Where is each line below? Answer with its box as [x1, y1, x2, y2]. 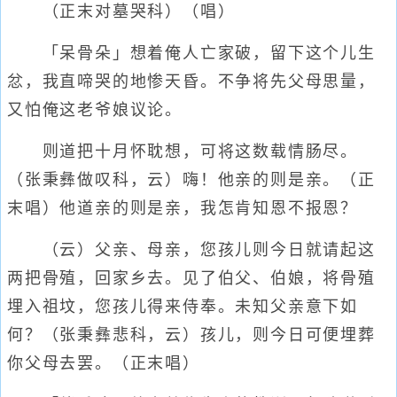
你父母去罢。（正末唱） [7, 354, 200, 372]
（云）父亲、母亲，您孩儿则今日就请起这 [7, 241, 376, 259]
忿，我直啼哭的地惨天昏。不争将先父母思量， [7, 73, 376, 90]
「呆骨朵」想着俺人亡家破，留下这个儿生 [7, 44, 376, 62]
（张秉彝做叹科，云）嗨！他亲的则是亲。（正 [7, 171, 376, 189]
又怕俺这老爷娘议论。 [7, 101, 183, 119]
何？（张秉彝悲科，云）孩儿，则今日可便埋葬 [7, 326, 376, 344]
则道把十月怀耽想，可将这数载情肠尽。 [7, 143, 358, 160]
